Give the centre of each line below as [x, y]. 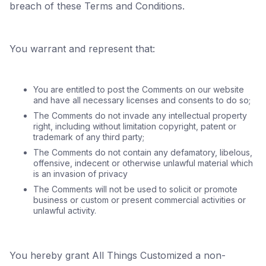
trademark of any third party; [89, 137]
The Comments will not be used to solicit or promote [135, 189]
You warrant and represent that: [82, 49]
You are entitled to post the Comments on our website [139, 89]
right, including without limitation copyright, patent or [135, 126]
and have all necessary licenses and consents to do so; [142, 100]
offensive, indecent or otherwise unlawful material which [143, 163]
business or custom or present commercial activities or [140, 200]
